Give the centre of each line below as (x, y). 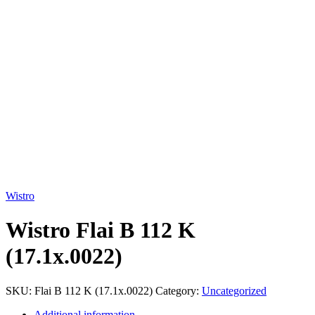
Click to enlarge (41, 183)
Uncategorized (234, 290)
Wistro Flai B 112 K (101, 230)
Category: (177, 290)
